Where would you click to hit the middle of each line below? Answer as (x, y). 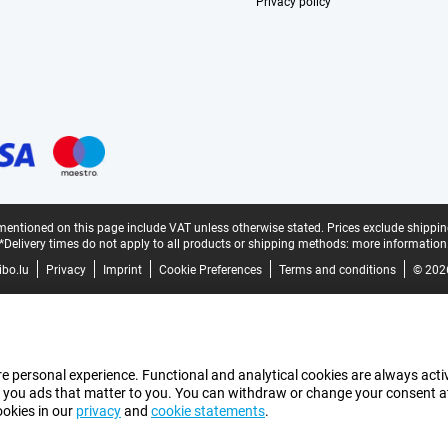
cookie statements (208, 411)
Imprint (122, 270)
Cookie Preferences (210, 270)
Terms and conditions (337, 270)
